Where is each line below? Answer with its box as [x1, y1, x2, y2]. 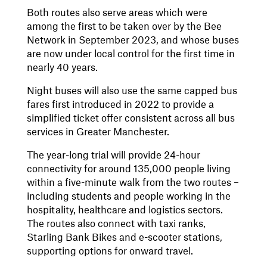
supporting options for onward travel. [26, 246, 193, 256]
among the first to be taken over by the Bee [26, 21, 222, 32]
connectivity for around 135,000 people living [26, 164, 231, 174]
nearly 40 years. [26, 63, 98, 73]
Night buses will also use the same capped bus [26, 86, 237, 96]
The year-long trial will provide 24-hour [26, 150, 200, 160]
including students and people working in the [26, 191, 231, 201]
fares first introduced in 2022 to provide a [26, 100, 214, 110]
